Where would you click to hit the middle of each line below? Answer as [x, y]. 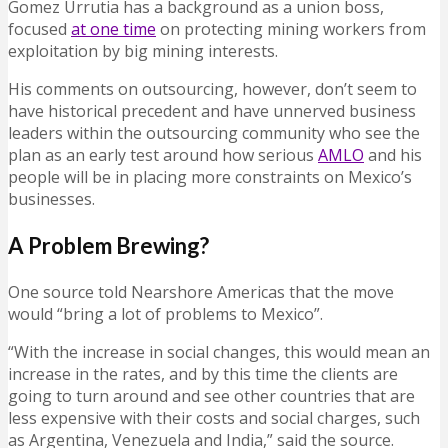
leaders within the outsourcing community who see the [214, 133]
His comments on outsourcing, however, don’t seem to [212, 89]
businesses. [51, 199]
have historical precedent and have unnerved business [212, 111]
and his [393, 155]
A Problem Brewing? [108, 246]
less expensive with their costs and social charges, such [214, 418]
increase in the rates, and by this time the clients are [203, 374]
